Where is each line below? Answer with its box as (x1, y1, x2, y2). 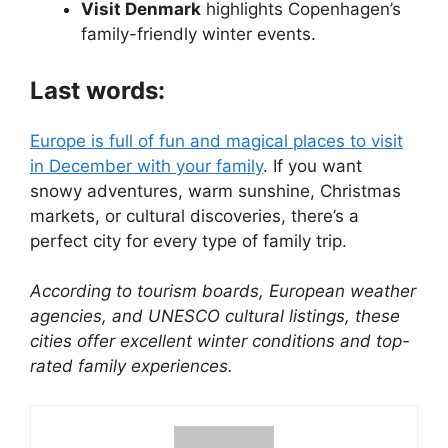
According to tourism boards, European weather (30, 281, 416, 302)
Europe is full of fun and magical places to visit (30, 130, 403, 151)
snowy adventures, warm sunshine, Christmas (30, 180, 401, 201)
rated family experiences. (30, 356, 233, 377)
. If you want (263, 155, 362, 176)
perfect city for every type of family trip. (30, 230, 347, 251)
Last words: (30, 75, 165, 105)
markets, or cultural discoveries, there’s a (30, 205, 359, 226)
